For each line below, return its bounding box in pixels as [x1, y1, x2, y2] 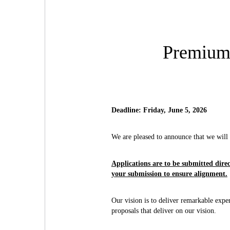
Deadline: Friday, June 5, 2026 [111, 106, 207, 114]
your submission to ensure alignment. [111, 170, 227, 178]
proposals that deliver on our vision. [111, 207, 216, 215]
